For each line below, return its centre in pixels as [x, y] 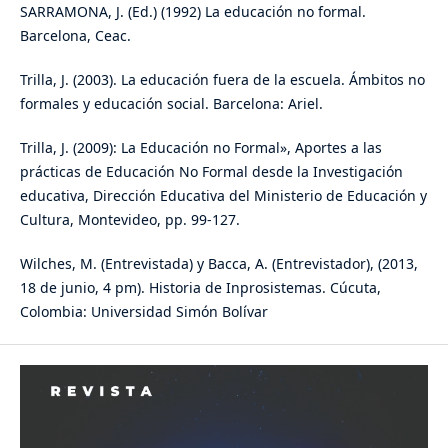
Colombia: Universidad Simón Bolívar [143, 312]
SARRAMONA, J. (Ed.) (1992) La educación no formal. [192, 12]
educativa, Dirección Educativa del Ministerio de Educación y [223, 196]
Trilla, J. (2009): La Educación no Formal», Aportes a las [200, 148]
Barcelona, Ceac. [75, 36]
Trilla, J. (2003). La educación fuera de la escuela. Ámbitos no [222, 80]
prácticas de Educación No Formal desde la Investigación [211, 172]
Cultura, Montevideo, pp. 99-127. [129, 220]
